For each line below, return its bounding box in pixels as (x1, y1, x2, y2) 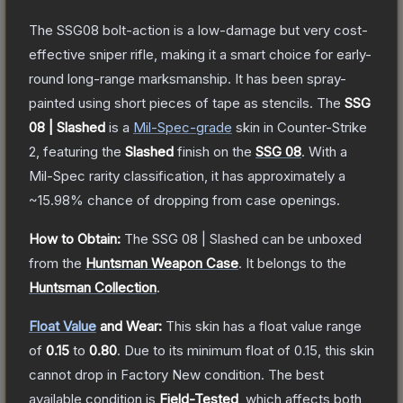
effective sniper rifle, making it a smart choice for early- (29, 45, 372, 63)
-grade (190, 118, 232, 136)
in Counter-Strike (260, 118, 367, 136)
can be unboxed (258, 229, 362, 247)
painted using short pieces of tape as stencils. (29, 94, 313, 112)
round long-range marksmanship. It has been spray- (29, 69, 346, 87)
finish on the (174, 142, 255, 160)
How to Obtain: (29, 229, 121, 247)
